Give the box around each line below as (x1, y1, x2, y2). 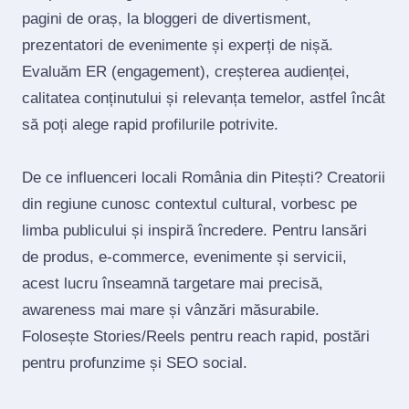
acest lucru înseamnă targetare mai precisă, (22, 275, 323, 292)
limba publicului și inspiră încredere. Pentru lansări (22, 222, 367, 239)
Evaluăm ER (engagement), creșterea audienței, (22, 63, 350, 80)
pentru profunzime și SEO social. (22, 354, 247, 372)
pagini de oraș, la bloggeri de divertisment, (22, 10, 311, 27)
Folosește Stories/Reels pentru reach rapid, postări (22, 328, 370, 345)
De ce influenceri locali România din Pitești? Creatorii (22, 169, 385, 186)
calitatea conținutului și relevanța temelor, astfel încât (22, 89, 385, 107)
